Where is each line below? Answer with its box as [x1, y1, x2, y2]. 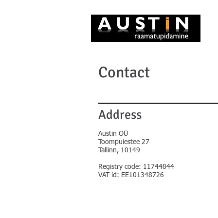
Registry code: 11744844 [98, 163, 174, 170]
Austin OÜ [98, 130, 128, 137]
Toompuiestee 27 [98, 139, 149, 145]
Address [98, 107, 142, 123]
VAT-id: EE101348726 [98, 172, 164, 179]
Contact [98, 63, 150, 82]
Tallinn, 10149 [98, 147, 140, 154]
